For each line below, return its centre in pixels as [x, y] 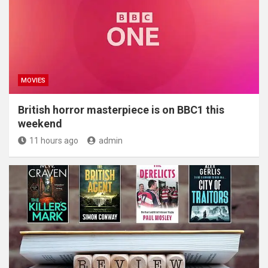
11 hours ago [54, 140]
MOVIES [33, 80]
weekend [40, 123]
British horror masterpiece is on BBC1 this [121, 109]
